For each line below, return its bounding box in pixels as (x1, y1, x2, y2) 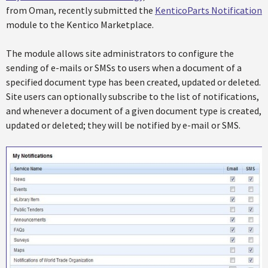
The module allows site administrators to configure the (6, 47, 234, 59)
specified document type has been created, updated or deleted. (6, 76, 261, 88)
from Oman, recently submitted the (6, 4, 155, 16)
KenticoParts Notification (155, 4, 262, 16)
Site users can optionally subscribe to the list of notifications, (6, 90, 259, 102)
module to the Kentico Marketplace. (6, 19, 154, 31)
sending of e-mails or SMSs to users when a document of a (6, 62, 242, 74)
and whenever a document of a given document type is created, (6, 105, 261, 117)
